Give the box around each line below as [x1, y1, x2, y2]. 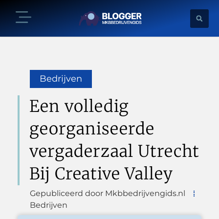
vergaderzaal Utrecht [29, 141, 199, 161]
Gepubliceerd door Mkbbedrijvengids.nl [29, 188, 185, 198]
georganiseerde [29, 118, 154, 139]
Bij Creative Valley [29, 163, 173, 184]
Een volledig [29, 96, 129, 116]
